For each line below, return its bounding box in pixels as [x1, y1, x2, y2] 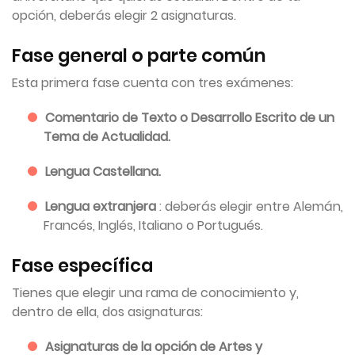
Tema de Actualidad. [44, 128, 170, 146]
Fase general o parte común [12, 43, 266, 68]
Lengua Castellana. [45, 162, 161, 181]
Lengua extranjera [45, 197, 159, 216]
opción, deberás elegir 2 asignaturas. [12, 6, 236, 25]
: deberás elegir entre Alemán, [159, 197, 343, 216]
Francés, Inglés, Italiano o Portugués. [44, 216, 263, 235]
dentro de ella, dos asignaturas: [12, 303, 203, 321]
